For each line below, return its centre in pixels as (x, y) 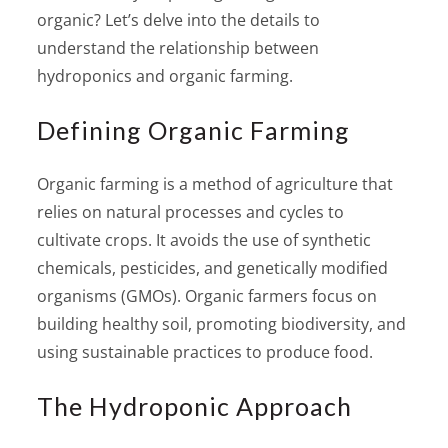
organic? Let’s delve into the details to (179, 19)
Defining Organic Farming (194, 129)
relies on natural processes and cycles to (191, 211)
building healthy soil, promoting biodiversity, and (222, 323)
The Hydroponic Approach (195, 405)
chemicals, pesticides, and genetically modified (213, 267)
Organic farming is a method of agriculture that (215, 183)
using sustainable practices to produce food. (205, 351)
